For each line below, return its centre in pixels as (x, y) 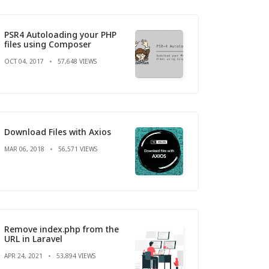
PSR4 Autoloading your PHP (60, 34)
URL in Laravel (33, 238)
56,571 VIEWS (78, 149)
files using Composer (48, 44)
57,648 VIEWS (77, 61)
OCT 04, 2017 (24, 61)
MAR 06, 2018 (24, 149)
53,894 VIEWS (76, 255)
